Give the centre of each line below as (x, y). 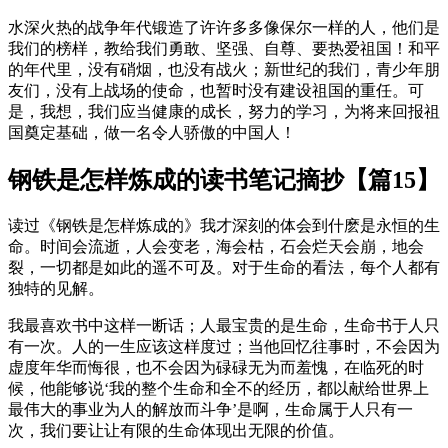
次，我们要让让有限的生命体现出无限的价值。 (176, 430)
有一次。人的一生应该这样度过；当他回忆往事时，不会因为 (224, 346)
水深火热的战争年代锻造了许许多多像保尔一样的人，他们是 (224, 28)
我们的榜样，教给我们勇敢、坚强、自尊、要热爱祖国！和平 (224, 49)
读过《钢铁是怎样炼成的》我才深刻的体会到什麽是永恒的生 (224, 225)
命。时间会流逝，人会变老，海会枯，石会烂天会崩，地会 (216, 246)
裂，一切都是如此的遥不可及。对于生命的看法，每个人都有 (224, 267)
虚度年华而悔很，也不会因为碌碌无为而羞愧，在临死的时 (216, 367)
